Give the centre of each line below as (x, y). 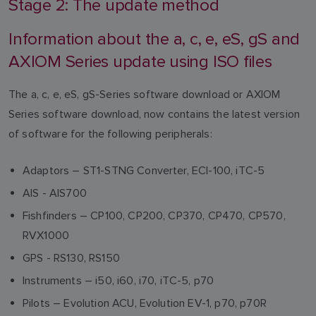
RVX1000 (46, 235)
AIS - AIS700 (55, 193)
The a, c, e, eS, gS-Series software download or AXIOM (145, 94)
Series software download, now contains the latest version (154, 114)
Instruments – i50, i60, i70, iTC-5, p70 (119, 280)
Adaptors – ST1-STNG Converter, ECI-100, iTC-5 (144, 170)
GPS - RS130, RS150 (71, 257)
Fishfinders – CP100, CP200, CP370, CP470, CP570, (154, 215)
